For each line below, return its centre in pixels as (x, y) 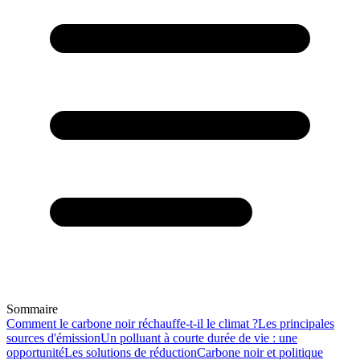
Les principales (296, 323)
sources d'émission (53, 338)
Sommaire (32, 309)
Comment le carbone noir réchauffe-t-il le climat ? (132, 323)
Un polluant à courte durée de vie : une (199, 338)
